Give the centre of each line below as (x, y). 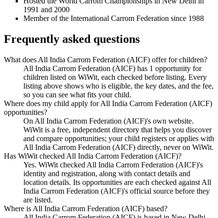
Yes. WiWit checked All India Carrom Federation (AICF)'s (113, 164)
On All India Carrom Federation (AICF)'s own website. (109, 121)
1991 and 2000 (46, 10)
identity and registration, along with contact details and (107, 173)
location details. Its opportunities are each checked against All (117, 182)
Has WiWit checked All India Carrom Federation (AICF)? (93, 156)
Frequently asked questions (72, 39)
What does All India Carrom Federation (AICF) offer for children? (106, 59)
